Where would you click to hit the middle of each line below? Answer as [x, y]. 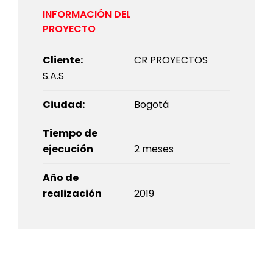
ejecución [68, 149]
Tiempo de [70, 133]
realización [72, 194]
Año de [61, 178]
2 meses [154, 149]
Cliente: [63, 60]
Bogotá [151, 105]
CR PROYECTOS [171, 60]
